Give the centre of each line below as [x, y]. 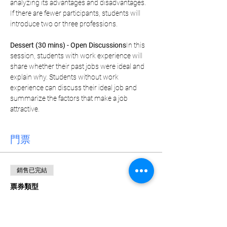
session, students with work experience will [77, 56]
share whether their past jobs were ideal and [78, 66]
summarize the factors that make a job [70, 98]
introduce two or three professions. [64, 24]
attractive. [25, 109]
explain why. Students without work [65, 77]
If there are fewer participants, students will [76, 13]
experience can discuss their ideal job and [74, 88]
